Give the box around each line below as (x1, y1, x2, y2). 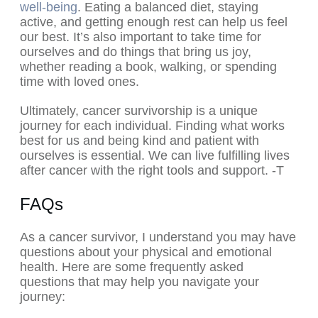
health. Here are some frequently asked (20, 260, 243, 275)
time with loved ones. (20, 75, 139, 89)
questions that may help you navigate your (20, 275, 259, 290)
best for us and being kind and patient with (20, 133, 259, 148)
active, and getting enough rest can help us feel (20, 15, 287, 30)
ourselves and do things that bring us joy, (20, 45, 251, 60)
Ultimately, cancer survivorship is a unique (20, 104, 258, 119)
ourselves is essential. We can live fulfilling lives (20, 148, 290, 163)
